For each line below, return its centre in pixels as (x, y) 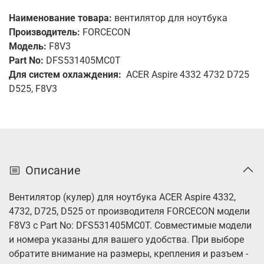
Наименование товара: (60, 18)
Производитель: (44, 32)
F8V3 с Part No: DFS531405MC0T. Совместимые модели (130, 226)
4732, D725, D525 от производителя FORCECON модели (129, 212)
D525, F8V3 (33, 88)
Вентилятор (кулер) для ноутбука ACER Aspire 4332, (122, 197)
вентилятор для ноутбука (170, 18)
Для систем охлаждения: (67, 74)
